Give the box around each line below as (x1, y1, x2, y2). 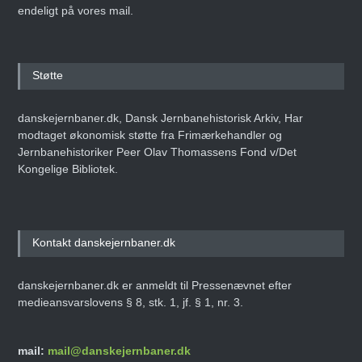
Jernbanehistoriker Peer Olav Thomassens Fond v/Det (18, 145, 297, 159)
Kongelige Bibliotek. (18, 162, 119, 176)
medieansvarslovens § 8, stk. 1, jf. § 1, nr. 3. (18, 296, 244, 309)
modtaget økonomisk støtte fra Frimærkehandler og (18, 128, 283, 142)
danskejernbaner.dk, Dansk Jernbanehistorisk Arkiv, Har (18, 112, 304, 125)
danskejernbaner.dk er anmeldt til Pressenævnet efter (18, 279, 293, 293)
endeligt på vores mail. (18, 4, 134, 18)
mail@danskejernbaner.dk (44, 344, 192, 358)
